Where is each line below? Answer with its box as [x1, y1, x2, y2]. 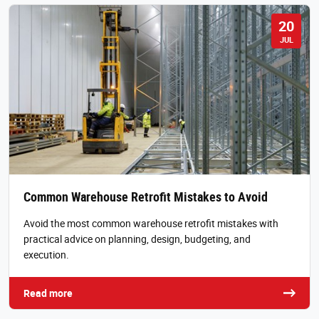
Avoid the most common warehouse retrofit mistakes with [23, 216, 278, 230]
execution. [23, 247, 69, 261]
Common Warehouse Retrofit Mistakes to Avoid [23, 187, 268, 205]
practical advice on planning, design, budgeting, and [23, 231, 251, 246]
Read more [23, 286, 73, 300]
